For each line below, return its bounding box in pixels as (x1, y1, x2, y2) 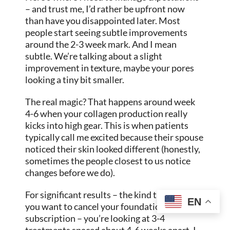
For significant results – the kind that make (25, 189, 193, 201)
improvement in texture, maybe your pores (25, 62, 195, 74)
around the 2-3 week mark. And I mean (25, 39, 177, 50)
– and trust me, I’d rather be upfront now (25, 3, 185, 15)
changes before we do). (25, 167, 116, 179)
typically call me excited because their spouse (25, 131, 204, 143)
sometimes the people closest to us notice (25, 155, 191, 167)
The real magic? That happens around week (25, 96, 196, 108)
